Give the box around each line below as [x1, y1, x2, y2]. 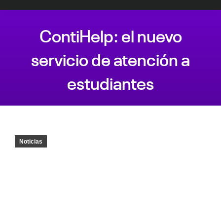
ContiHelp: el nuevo [39, 22, 182, 46]
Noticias [19, 138, 42, 145]
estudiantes [67, 69, 154, 94]
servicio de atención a [31, 45, 190, 70]
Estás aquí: [110, 93, 147, 105]
